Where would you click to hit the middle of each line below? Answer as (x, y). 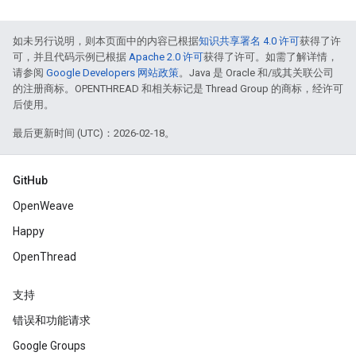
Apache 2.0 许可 (166, 57)
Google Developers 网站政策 (112, 73)
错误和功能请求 (52, 320)
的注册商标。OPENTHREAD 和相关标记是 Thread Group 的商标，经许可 (178, 89)
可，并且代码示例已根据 (71, 57)
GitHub (30, 180)
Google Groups (49, 346)
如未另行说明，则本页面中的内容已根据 (106, 41)
